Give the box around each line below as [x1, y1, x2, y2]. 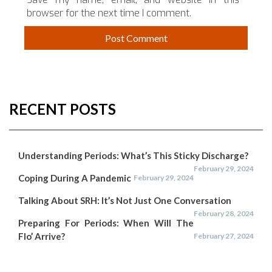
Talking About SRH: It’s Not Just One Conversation [18, 194, 231, 206]
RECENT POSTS [9, 100, 116, 118]
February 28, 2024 [194, 208, 254, 218]
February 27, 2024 [194, 231, 254, 240]
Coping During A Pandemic [18, 172, 131, 183]
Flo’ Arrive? [18, 230, 65, 242]
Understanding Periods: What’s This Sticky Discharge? [18, 149, 248, 161]
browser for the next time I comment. [27, 6, 191, 19]
